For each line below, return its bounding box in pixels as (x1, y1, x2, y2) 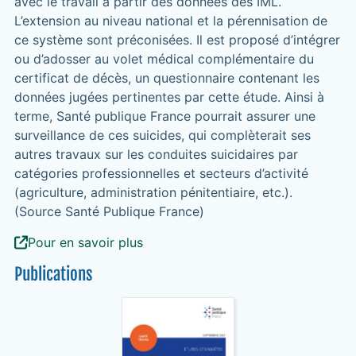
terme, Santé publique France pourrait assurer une (14, 108, 315, 124)
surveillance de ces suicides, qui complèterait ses (14, 127, 311, 143)
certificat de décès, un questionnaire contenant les (14, 70, 319, 86)
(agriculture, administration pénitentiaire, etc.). (14, 184, 292, 200)
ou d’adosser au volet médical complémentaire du (14, 51, 314, 67)
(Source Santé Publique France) (14, 203, 204, 219)
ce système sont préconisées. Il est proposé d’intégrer (14, 32, 340, 48)
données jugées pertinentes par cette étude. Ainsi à (14, 89, 324, 105)
